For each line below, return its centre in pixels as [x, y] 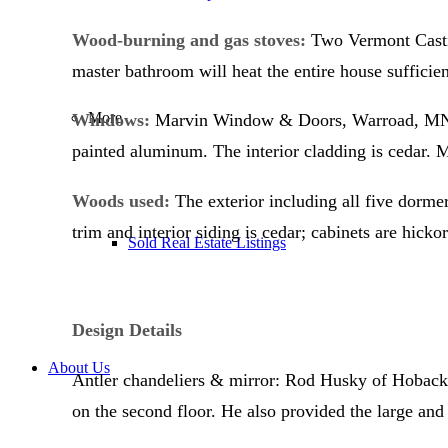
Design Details [127, 330]
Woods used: [121, 200]
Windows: [111, 120]
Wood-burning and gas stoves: [189, 39]
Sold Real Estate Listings [207, 242]
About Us [79, 367]
